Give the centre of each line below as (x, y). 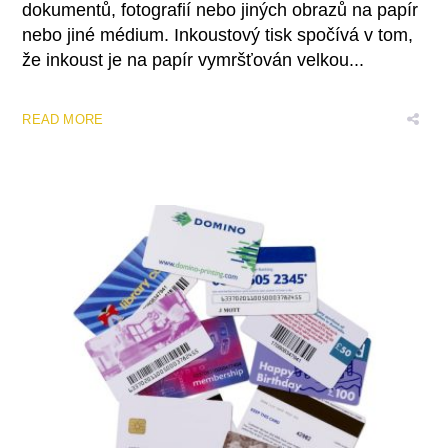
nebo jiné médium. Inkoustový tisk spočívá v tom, (218, 34)
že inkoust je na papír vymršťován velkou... (193, 59)
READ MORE (63, 119)
